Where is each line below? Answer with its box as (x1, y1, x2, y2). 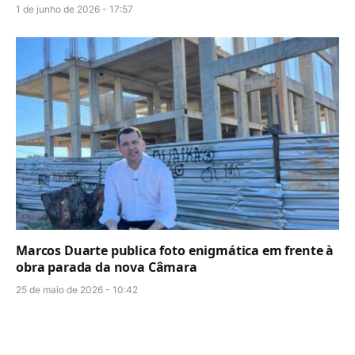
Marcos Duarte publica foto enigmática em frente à (16, 241, 334, 259)
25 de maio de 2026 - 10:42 (16, 283, 138, 296)
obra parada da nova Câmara (16, 258, 197, 276)
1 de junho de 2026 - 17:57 (16, 2, 133, 15)
